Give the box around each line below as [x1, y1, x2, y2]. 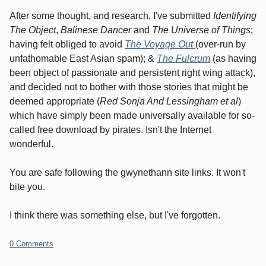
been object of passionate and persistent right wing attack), [9, 67, 255, 78]
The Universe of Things [152, 24, 251, 35]
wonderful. [9, 138, 53, 149]
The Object [9, 24, 56, 35]
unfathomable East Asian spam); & [9, 53, 157, 64]
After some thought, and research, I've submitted [9, 10, 213, 21]
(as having [210, 53, 256, 64]
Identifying [213, 10, 256, 21]
